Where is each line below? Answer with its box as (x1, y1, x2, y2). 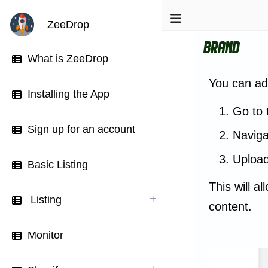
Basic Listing (28, 159, 88, 170)
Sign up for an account (28, 123, 135, 135)
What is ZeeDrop (28, 53, 108, 65)
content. (208, 200, 252, 213)
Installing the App (28, 88, 109, 100)
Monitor (28, 229, 63, 241)
